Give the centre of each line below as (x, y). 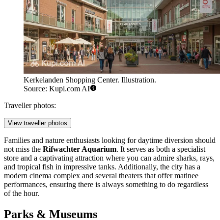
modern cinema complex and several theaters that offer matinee (101, 176)
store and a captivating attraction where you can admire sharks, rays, (109, 158)
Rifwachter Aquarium (80, 149)
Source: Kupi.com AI (57, 89)
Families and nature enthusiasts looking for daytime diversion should (110, 140)
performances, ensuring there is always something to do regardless (106, 185)
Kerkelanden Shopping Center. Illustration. (90, 80)
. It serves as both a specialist (161, 149)
